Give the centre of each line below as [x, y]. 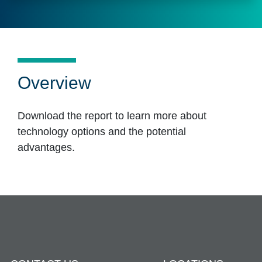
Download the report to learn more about [112, 116]
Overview [54, 82]
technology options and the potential [101, 132]
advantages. [46, 148]
